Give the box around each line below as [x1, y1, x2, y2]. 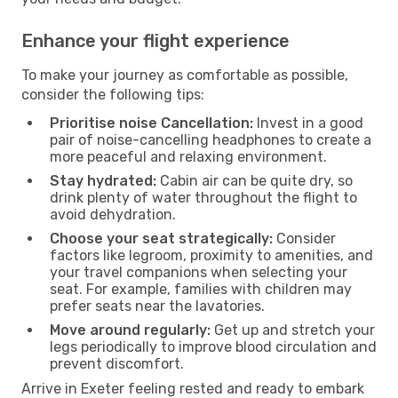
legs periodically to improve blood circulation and [50, 338, 377, 355]
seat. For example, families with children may [50, 280, 352, 298]
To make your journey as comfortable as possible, [21, 66, 348, 84]
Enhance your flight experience [21, 29, 290, 52]
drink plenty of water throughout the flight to [50, 188, 357, 206]
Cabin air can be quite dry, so [156, 171, 353, 189]
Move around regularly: [50, 321, 211, 338]
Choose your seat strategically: [50, 229, 273, 247]
